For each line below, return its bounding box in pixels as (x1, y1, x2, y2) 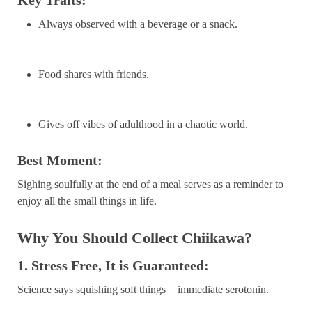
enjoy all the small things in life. (17, 194, 157, 207)
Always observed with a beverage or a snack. (38, 17, 237, 30)
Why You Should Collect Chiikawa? (17, 228, 252, 247)
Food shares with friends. (38, 68, 149, 80)
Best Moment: (17, 152, 102, 168)
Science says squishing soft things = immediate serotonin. (17, 283, 269, 295)
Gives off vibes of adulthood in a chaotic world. (38, 118, 248, 130)
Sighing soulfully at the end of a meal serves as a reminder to (17, 178, 283, 190)
